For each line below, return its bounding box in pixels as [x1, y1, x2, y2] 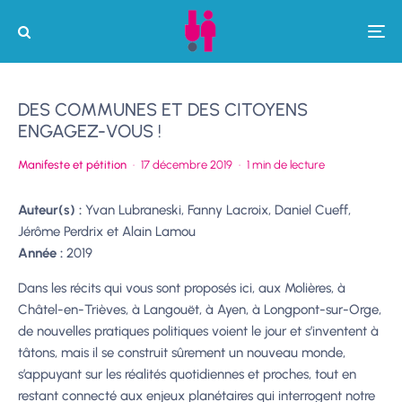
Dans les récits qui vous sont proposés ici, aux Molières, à [18, 280, 345, 296]
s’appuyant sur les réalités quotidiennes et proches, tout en [18, 366, 356, 382]
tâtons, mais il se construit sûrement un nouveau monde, [18, 345, 345, 361]
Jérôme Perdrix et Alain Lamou [18, 223, 196, 240]
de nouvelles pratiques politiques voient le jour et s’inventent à [18, 323, 379, 339]
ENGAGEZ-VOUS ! [18, 120, 162, 142]
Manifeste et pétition [18, 158, 127, 171]
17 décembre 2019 [141, 158, 232, 171]
